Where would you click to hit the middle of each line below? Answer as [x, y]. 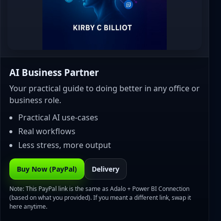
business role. [35, 100]
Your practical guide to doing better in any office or [105, 88]
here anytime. [28, 206]
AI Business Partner [54, 72]
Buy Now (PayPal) [47, 169]
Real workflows [47, 131]
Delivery [106, 169]
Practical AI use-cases [58, 117]
